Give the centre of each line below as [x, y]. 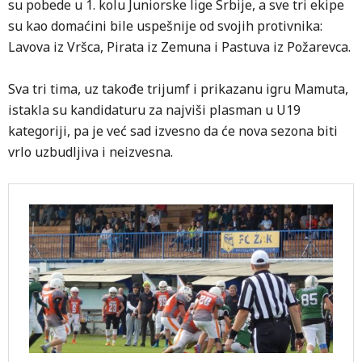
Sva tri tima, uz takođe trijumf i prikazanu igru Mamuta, [178, 89]
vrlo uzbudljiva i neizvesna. [90, 152]
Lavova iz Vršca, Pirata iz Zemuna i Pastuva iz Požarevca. [179, 47]
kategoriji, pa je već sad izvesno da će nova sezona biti [173, 131]
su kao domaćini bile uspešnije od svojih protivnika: [165, 26]
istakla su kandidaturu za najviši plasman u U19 [154, 110]
